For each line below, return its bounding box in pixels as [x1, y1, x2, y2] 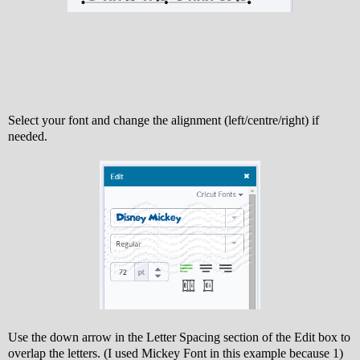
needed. [8, 129, 47, 143]
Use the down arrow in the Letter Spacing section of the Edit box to [8, 329, 350, 344]
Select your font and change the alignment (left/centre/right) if [8, 112, 319, 127]
